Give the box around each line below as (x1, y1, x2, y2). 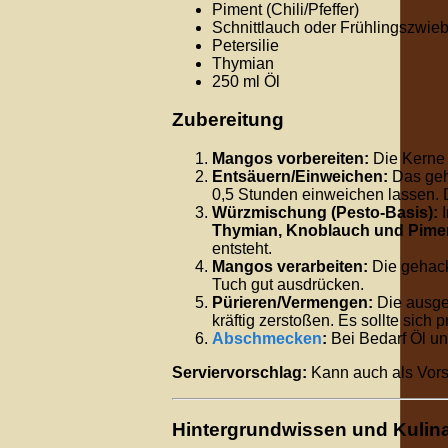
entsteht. (212, 239, 272, 257)
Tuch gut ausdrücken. (212, 275, 364, 293)
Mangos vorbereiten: (212, 149, 369, 167)
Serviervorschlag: (172, 363, 307, 381)
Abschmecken (212, 329, 322, 347)
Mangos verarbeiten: (212, 257, 368, 275)
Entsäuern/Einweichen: (212, 167, 388, 185)
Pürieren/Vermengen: (212, 293, 373, 311)
